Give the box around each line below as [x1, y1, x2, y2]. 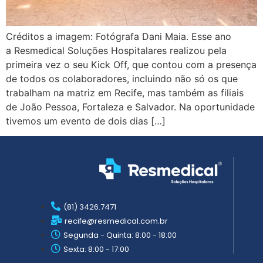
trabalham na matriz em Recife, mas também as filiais [6, 86, 244, 99]
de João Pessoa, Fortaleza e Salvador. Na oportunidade [6, 100, 255, 113]
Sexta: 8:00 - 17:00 [63, 243, 129, 255]
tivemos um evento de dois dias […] [6, 114, 166, 127]
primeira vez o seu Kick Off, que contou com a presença [6, 58, 257, 70]
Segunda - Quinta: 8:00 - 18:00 [63, 229, 177, 241]
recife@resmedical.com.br [65, 215, 168, 227]
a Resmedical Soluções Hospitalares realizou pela [6, 44, 227, 56]
